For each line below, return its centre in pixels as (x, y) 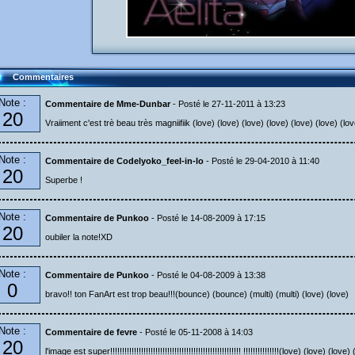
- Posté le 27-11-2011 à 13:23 (228, 104)
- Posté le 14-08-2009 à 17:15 (207, 218)
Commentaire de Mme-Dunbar (108, 104)
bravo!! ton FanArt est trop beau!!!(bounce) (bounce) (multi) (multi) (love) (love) (197, 294)
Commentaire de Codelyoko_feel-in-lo (124, 161)
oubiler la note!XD (79, 237)
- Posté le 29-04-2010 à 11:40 (261, 161)
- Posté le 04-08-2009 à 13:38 (207, 275)
